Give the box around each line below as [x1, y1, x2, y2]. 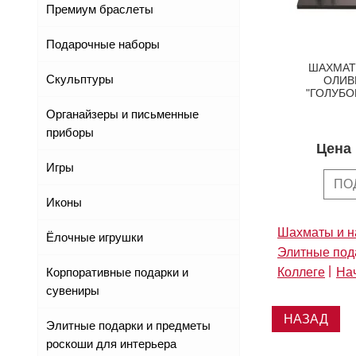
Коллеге [277, 265, 325, 279]
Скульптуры [46, 72, 114, 87]
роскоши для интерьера [46, 337, 176, 351]
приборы [46, 126, 94, 140]
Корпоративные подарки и [46, 265, 188, 280]
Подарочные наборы [46, 37, 160, 52]
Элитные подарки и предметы [46, 319, 211, 333]
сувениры [46, 284, 99, 298]
